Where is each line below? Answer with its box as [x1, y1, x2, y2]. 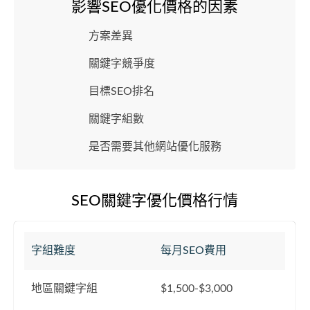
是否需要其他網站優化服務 [88, 141, 221, 152]
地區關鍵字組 [31, 283, 98, 294]
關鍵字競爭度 [88, 58, 155, 69]
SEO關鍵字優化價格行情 [71, 193, 238, 208]
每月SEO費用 [161, 245, 226, 256]
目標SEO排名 [88, 86, 154, 97]
